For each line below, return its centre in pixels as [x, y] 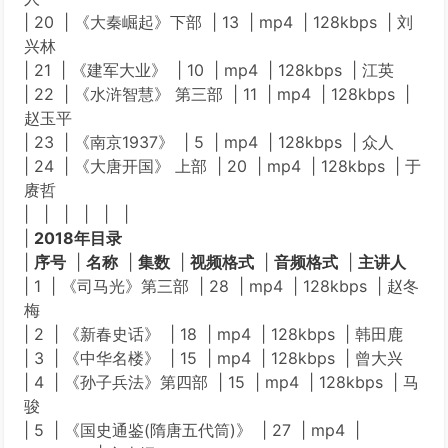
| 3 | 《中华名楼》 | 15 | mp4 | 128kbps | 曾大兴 [213, 358]
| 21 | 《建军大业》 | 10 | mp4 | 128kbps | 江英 [209, 70]
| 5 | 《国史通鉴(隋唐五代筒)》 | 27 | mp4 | [192, 430]
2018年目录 [78, 238]
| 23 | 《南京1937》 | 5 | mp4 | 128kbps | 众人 [209, 142]
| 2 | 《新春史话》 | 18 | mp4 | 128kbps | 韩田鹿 [213, 334]
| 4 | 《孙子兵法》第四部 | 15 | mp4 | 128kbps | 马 [221, 382]
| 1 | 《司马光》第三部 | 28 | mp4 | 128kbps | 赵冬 [221, 286]
